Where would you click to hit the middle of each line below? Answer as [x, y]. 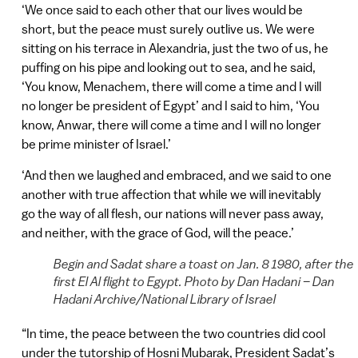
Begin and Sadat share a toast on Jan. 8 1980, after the [203, 263]
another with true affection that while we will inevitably [171, 194]
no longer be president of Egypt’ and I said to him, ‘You [170, 106]
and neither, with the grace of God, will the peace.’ [157, 232]
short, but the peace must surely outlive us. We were [168, 29]
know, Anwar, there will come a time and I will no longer [171, 125]
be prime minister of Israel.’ [96, 144]
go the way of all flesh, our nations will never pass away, [172, 213]
